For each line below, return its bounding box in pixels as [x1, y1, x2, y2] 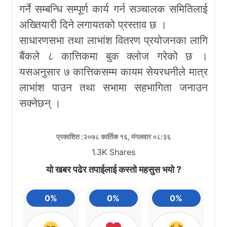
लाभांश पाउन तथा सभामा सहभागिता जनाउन [19, 81, 208, 93]
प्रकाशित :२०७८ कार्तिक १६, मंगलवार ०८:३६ [56, 132, 171, 141]
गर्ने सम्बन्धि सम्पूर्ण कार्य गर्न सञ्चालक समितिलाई [19, 3, 208, 15]
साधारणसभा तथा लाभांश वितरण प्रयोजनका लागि [19, 34, 208, 46]
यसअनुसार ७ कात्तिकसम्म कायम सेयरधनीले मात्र [19, 65, 208, 78]
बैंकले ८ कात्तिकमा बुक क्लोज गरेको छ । [19, 50, 208, 62]
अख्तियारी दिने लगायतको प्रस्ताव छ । [19, 18, 167, 30]
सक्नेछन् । [19, 97, 61, 109]
